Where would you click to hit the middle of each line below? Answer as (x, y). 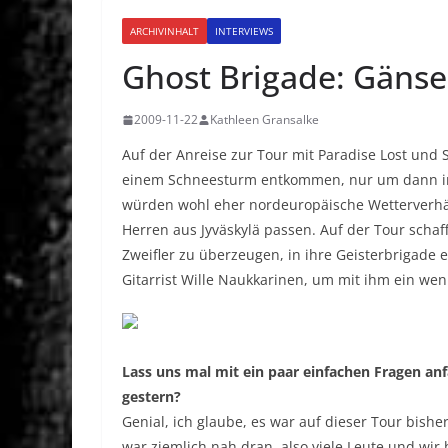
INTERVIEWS (244, 31)
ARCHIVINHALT (164, 31)
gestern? (151, 397)
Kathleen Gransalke (264, 120)
